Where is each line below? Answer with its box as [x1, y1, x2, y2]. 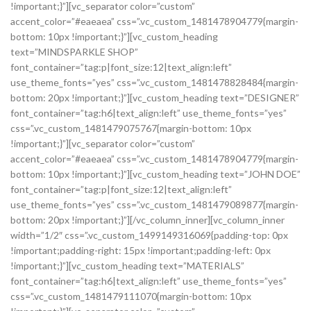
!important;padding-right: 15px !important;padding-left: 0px [10, 244, 271, 256]
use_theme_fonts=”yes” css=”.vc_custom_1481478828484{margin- [10, 76, 299, 88]
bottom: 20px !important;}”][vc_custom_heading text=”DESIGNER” [10, 92, 299, 103]
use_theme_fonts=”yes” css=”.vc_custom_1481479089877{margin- [10, 199, 299, 210]
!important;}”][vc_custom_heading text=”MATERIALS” [10, 260, 244, 271]
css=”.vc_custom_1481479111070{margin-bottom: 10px [10, 290, 251, 302]
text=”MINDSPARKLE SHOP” [10, 46, 138, 58]
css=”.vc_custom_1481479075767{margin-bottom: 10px [10, 122, 251, 134]
